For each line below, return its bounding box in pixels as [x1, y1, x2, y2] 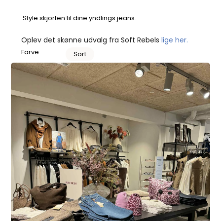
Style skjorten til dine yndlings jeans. [21, 13, 138, 23]
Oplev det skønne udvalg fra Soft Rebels [21, 35, 161, 45]
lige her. [161, 35, 188, 45]
